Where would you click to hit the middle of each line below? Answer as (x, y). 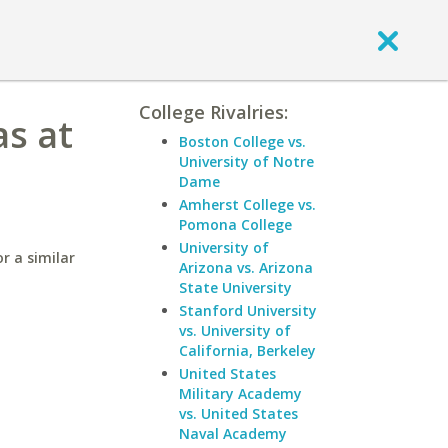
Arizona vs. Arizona (246, 267)
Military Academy (240, 393)
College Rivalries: (213, 112)
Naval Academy (233, 433)
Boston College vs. (242, 141)
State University (235, 287)
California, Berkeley (247, 350)
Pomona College (235, 224)
